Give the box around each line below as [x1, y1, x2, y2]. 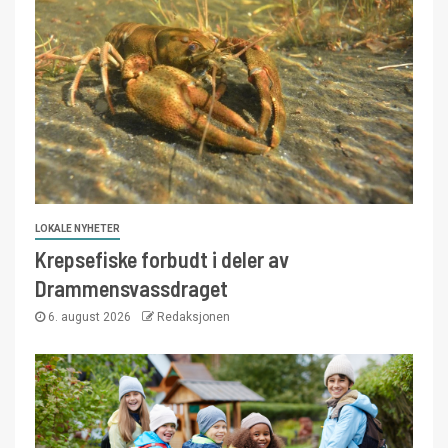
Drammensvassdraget [35, 275, 228, 301]
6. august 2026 [45, 310, 134, 324]
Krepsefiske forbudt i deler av [35, 246, 289, 272]
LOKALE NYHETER [35, 223, 120, 234]
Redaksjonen [157, 310, 230, 324]
